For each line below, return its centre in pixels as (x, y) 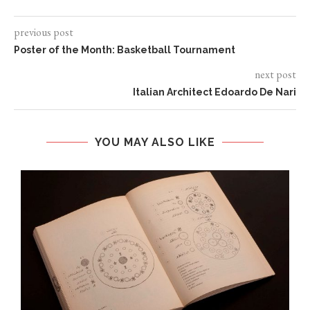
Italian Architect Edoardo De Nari (215, 92)
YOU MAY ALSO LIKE (155, 143)
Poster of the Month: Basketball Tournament (125, 50)
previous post (44, 33)
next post (275, 75)
